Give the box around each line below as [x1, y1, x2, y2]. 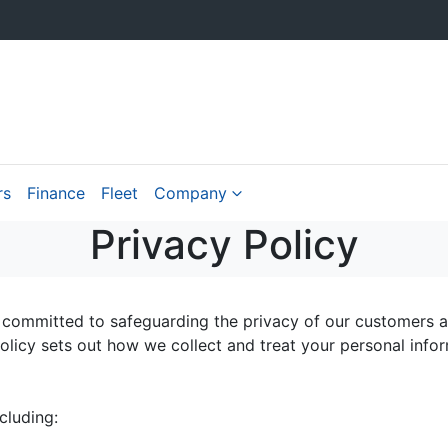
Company [154, 183, 227, 203]
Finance [27, 183, 85, 203]
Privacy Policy [89, 220, 359, 269]
